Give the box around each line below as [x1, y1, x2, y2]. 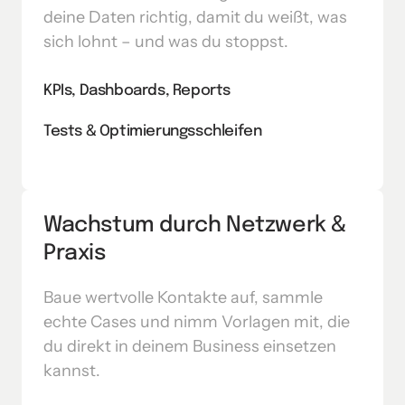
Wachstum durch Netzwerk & [43, 213, 347, 237]
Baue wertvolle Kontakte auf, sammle [43, 287, 323, 307]
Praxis [43, 241, 106, 265]
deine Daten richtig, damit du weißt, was [43, 6, 347, 27]
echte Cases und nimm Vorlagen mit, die [43, 311, 350, 332]
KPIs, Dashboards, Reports [43, 82, 231, 99]
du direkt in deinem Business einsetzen [43, 335, 336, 356]
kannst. [43, 360, 100, 381]
